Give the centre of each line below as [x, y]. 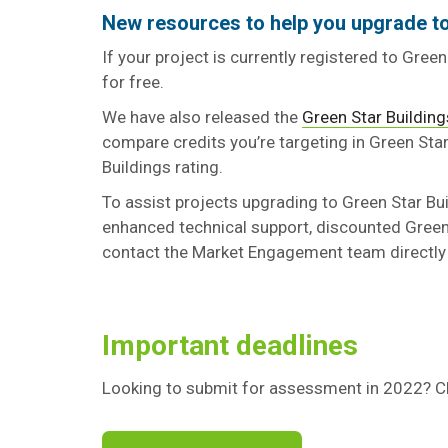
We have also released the [202, 117]
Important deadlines [230, 345]
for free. [133, 82]
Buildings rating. [162, 167]
